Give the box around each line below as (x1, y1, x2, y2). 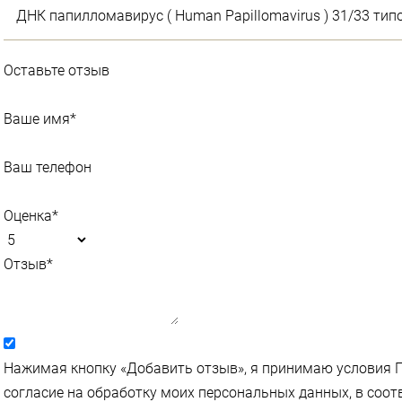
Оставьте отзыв (4, 61, 109, 79)
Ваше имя (4, 109, 70, 127)
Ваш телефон (4, 158, 92, 176)
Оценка (4, 206, 52, 224)
